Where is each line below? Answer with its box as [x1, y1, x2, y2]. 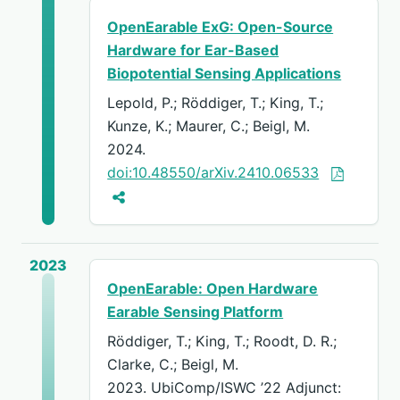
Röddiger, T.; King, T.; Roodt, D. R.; [107, 332, 337, 351]
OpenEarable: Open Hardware [107, 279, 319, 297]
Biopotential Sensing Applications [107, 63, 342, 82]
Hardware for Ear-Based [107, 40, 279, 59]
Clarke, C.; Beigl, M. [107, 355, 239, 374]
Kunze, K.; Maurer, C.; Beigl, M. [107, 116, 311, 135]
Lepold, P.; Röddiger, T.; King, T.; [107, 93, 324, 112]
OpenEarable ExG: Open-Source [107, 17, 334, 36]
